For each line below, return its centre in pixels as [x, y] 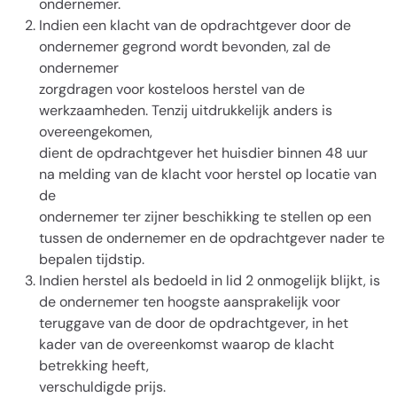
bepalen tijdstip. [92, 259]
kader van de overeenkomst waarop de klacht [187, 344]
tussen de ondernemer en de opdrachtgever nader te [212, 238]
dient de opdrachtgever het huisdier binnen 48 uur [203, 153]
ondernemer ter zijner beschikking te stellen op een [205, 217]
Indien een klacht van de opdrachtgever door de [195, 25]
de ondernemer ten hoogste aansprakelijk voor [190, 302]
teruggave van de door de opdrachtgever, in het [194, 323]
